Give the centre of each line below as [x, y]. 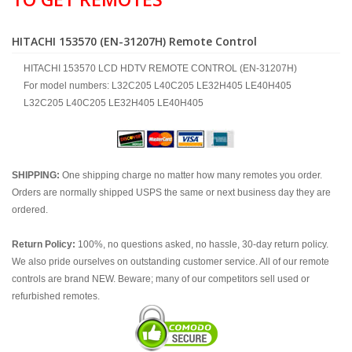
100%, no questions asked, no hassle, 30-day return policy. [202, 244]
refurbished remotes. [56, 296]
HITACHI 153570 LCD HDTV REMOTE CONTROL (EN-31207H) [160, 68]
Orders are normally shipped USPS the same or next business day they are [171, 192]
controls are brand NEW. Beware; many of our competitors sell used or [161, 279]
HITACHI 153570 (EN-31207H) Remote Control [134, 41]
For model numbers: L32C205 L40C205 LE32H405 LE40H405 [158, 86]
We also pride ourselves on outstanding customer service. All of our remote [170, 262]
